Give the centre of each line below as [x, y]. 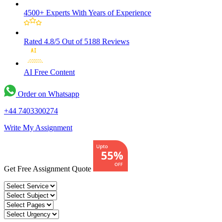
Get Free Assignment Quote [49, 169]
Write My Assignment [38, 128]
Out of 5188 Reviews [95, 42]
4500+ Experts [47, 13]
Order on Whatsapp [48, 94]
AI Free [36, 72]
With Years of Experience [111, 13]
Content [62, 72]
